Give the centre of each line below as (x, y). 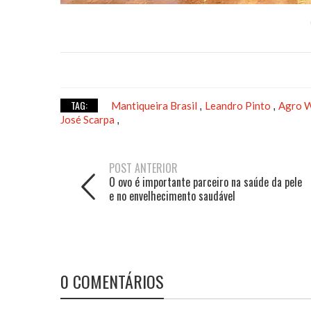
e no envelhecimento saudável (172, 195)
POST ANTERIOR (143, 168)
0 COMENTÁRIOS (112, 281)
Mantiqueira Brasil (155, 105)
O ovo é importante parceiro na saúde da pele (205, 182)
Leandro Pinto (239, 105)
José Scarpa (89, 119)
